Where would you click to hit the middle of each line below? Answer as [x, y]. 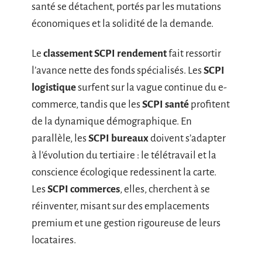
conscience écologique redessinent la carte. [124, 172]
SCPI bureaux [118, 138]
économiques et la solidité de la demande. [123, 23]
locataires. [54, 240]
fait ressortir [194, 54]
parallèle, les [60, 138]
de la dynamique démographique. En [112, 121]
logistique [54, 87]
